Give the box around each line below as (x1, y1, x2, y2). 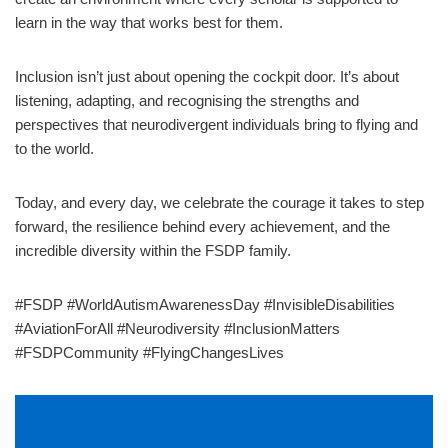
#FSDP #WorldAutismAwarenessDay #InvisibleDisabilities (15, 295, 395, 313)
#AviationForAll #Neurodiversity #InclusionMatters (15, 319, 340, 337)
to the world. (15, 139, 94, 157)
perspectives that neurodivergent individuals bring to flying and (15, 115, 418, 133)
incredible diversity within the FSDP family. (15, 241, 291, 259)
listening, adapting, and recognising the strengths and (15, 91, 359, 109)
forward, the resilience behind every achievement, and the (15, 217, 390, 235)
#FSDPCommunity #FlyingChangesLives (15, 343, 284, 361)
